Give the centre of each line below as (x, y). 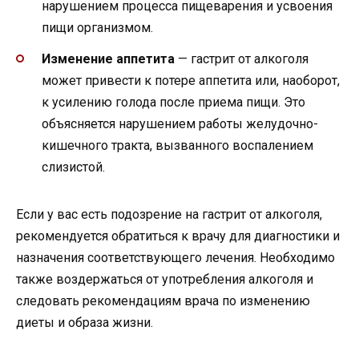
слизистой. (73, 167)
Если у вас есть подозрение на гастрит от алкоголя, (169, 214)
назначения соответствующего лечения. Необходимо (175, 257)
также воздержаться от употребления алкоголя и (165, 279)
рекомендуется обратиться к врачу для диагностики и (178, 236)
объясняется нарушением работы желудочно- (180, 123)
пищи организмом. (97, 28)
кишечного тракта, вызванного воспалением (177, 145)
